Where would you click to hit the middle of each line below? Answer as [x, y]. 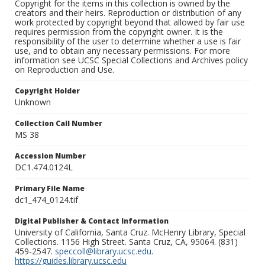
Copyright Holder [47, 91]
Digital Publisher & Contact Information [92, 221]
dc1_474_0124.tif [46, 200]
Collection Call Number [59, 124]
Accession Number [50, 156]
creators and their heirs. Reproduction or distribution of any [128, 13]
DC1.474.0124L [44, 167]
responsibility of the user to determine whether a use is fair [128, 41]
